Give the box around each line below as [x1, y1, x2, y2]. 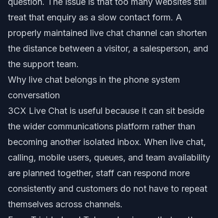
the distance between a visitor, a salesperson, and [8, 43, 208, 54]
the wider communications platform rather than [8, 121, 195, 131]
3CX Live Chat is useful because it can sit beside [8, 105, 204, 116]
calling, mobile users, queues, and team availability [8, 152, 210, 163]
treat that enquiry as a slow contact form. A [8, 12, 182, 22]
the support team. [8, 58, 79, 69]
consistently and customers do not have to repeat [8, 183, 207, 194]
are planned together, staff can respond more [8, 167, 190, 178]
